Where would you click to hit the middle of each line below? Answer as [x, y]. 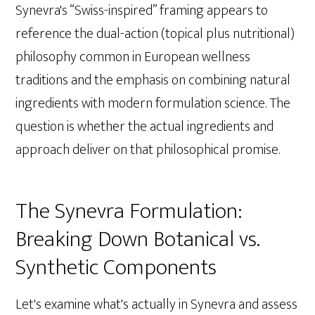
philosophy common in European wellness [133, 57]
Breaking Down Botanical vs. [138, 240]
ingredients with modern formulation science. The [153, 104]
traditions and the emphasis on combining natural [153, 81]
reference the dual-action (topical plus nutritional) [155, 34]
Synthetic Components [116, 268]
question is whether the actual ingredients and [145, 127]
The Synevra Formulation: [129, 212]
